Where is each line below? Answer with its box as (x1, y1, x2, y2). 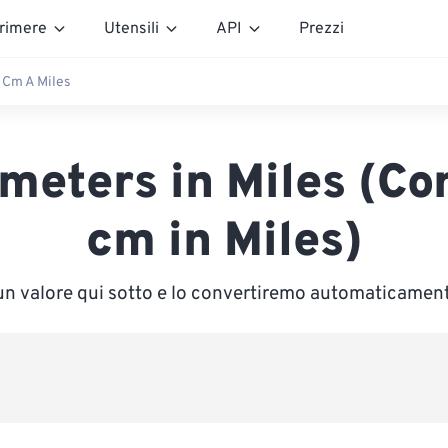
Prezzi (299, 18, 344, 39)
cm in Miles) (85, 213, 363, 273)
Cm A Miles (2, 73, 71, 91)
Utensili (104, 18, 159, 39)
